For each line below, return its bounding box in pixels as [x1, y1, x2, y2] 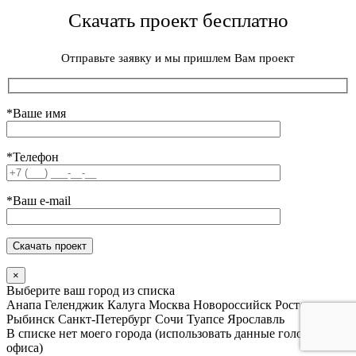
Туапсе [187, 311, 224, 326]
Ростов [275, 297, 312, 311]
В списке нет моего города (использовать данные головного [6, 326, 335, 340]
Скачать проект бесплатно [68, 9, 288, 31]
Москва [149, 297, 190, 311]
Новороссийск [193, 297, 272, 311]
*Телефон [6, 149, 59, 164]
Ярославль [227, 311, 284, 326]
